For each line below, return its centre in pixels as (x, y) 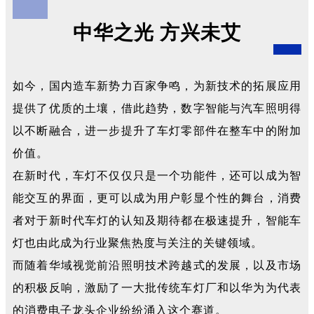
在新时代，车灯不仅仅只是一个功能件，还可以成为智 (157, 176)
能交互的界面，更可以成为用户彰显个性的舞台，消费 (157, 198)
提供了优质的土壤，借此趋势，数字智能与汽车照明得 (157, 108)
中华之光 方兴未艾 (157, 33)
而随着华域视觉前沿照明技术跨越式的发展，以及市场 (157, 265)
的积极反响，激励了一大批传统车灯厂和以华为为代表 (157, 288)
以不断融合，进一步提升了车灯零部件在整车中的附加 (157, 131)
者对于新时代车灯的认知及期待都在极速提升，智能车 (157, 220)
